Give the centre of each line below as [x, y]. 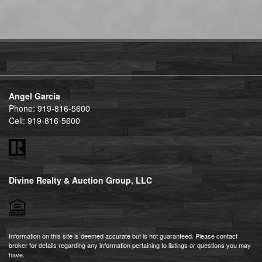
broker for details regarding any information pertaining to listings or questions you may [130, 245]
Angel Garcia [35, 96]
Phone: [22, 108]
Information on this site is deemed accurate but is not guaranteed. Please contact [123, 236]
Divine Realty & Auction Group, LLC [80, 180]
